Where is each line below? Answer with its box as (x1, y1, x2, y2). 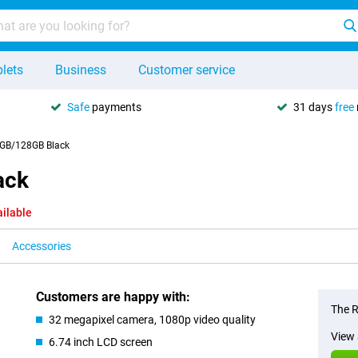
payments (89, 100, 141, 113)
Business (55, 62, 106, 78)
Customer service (138, 62, 235, 78)
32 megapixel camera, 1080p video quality (49, 313, 257, 326)
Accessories (12, 240, 71, 253)
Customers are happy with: (36, 289, 191, 304)
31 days (293, 100, 335, 113)
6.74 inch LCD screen (49, 336, 153, 348)
